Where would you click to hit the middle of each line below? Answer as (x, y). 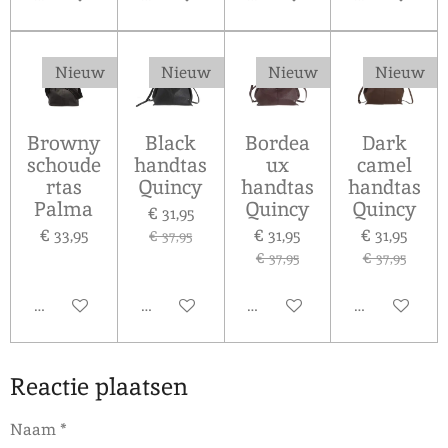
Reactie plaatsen (99, 386)
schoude (63, 165)
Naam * (38, 430)
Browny (64, 143)
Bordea (277, 143)
